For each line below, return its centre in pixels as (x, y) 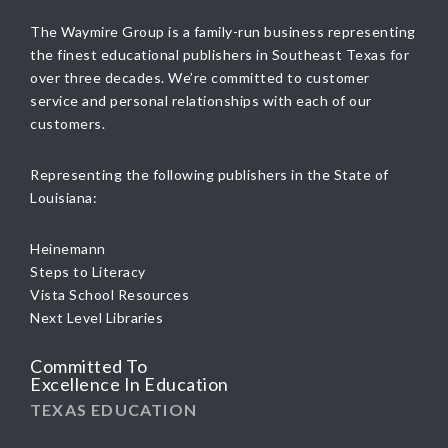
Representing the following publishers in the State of (209, 174)
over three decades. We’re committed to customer (200, 77)
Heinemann (68, 248)
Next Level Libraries (96, 317)
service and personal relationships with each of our (201, 100)
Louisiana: (63, 197)
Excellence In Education (129, 384)
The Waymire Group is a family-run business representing (223, 31)
